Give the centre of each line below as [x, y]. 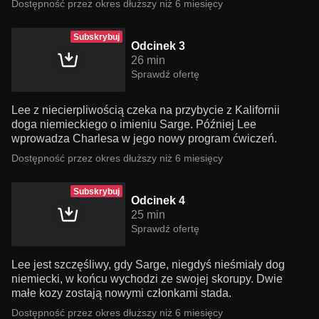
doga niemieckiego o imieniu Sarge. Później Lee [134, 124]
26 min [148, 60]
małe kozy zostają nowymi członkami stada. [121, 293]
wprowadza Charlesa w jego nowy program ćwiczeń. [144, 138]
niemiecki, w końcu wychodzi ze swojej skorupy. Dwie [147, 279]
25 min [148, 215]
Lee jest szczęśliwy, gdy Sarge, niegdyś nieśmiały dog [148, 265]
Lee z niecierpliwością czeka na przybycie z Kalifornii [146, 110]
